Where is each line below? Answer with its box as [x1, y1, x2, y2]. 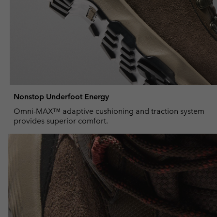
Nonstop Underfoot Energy [14, 92, 109, 102]
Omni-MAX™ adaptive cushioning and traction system [14, 107, 204, 116]
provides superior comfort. [14, 116, 108, 126]
